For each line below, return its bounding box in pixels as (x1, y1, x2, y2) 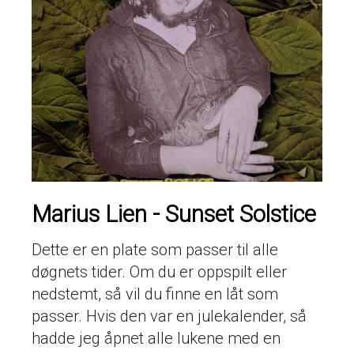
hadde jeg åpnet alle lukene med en (32, 328, 281, 348)
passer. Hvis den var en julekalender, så (32, 306, 307, 326)
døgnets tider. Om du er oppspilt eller (32, 262, 287, 281)
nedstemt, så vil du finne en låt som (32, 284, 278, 303)
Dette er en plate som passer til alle (32, 239, 278, 259)
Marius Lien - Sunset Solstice (32, 200, 316, 228)
